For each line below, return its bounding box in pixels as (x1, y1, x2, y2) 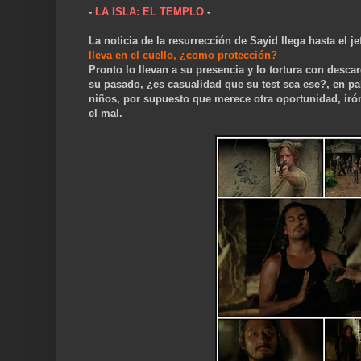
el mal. (89, 107, 122, 120)
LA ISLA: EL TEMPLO (95, 6, 204, 19)
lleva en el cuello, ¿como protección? (89, 49, 277, 62)
